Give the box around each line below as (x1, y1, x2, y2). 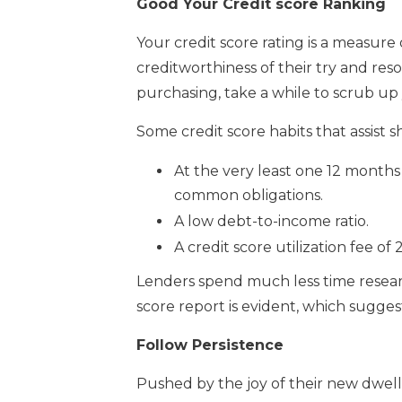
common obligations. (174, 186, 323, 204)
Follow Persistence (136, 336, 284, 354)
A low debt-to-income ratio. (174, 212, 369, 230)
